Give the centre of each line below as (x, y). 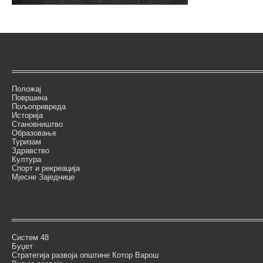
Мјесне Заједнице (43, 177)
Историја (27, 115)
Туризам (26, 142)
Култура (26, 159)
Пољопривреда (39, 107)
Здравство (31, 151)
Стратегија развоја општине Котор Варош (85, 255)
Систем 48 (30, 237)
